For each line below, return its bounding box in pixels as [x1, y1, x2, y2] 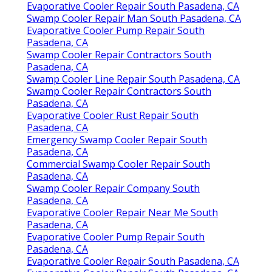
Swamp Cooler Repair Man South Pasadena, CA [27, 12, 241, 25]
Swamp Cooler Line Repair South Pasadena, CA [27, 72, 240, 86]
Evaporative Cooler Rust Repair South [27, 109, 199, 123]
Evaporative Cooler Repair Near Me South [27, 206, 218, 220]
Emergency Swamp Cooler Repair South [27, 133, 207, 147]
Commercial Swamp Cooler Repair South [27, 157, 210, 171]
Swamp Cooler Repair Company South [27, 182, 200, 195]
